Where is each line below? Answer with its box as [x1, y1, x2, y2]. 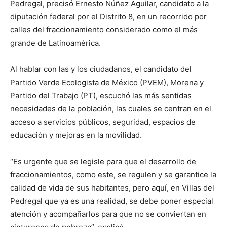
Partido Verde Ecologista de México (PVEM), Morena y [10, 77, 204, 87]
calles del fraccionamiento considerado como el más [10, 24, 198, 34]
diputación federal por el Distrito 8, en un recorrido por [10, 11, 207, 21]
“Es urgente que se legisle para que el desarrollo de [10, 156, 196, 166]
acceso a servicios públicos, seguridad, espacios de [10, 117, 196, 127]
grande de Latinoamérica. [10, 37, 101, 48]
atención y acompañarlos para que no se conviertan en [10, 209, 206, 219]
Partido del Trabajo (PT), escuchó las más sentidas [10, 90, 192, 100]
